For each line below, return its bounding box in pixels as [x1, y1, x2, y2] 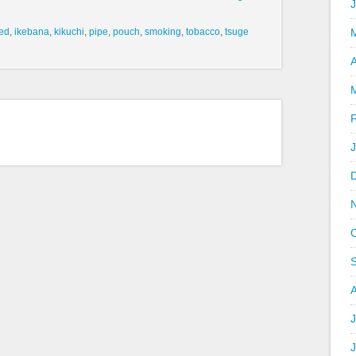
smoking [145, 26, 181, 37]
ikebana [14, 26, 49, 37]
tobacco [186, 26, 220, 37]
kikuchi [54, 26, 84, 37]
